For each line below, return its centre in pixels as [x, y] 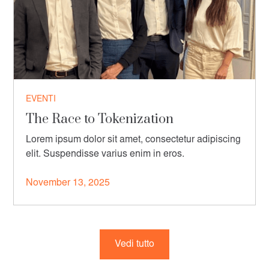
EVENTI [41, 99]
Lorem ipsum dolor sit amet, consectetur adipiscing [134, 140]
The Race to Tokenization [100, 119]
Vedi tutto [134, 244]
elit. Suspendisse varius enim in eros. [105, 154]
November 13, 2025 [68, 183]
